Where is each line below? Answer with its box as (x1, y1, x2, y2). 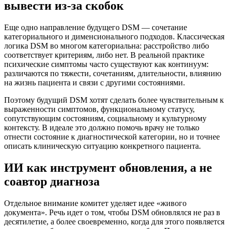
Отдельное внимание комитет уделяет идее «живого (4, 199, 187, 208)
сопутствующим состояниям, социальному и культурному (4, 114, 207, 123)
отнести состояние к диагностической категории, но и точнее (4, 132, 220, 142)
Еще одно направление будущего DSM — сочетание (4, 23, 187, 32)
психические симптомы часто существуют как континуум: (4, 60, 209, 69)
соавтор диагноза (4, 175, 100, 189)
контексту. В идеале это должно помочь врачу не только (4, 123, 199, 132)
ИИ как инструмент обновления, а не (4, 161, 212, 175)
